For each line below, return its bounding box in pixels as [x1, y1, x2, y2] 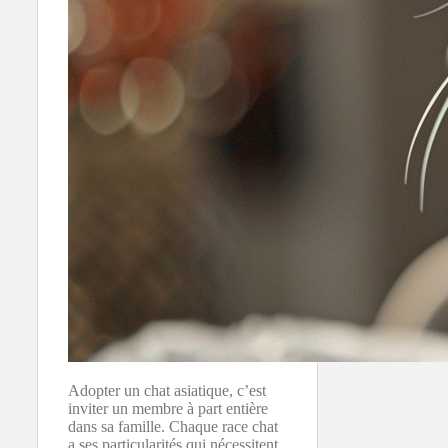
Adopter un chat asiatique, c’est [68, 381, 266, 399]
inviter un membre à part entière [68, 399, 268, 417]
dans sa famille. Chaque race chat [68, 417, 278, 435]
